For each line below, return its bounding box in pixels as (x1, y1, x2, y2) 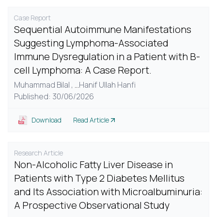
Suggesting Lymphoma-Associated (14, 36, 169, 49)
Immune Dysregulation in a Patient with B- (14, 50, 200, 63)
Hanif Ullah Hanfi (79, 79, 136, 90)
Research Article (14, 148, 63, 157)
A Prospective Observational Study (14, 199, 170, 212)
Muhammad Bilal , (14, 79, 75, 90)
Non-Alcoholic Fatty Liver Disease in (14, 158, 173, 171)
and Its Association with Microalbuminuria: (14, 185, 202, 198)
